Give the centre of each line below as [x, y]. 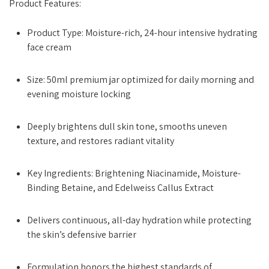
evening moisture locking [79, 94]
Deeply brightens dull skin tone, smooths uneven [127, 126]
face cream [49, 47]
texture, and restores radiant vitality [101, 141]
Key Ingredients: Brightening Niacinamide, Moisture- [134, 173]
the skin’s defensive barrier [82, 234]
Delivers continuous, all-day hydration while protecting [139, 220]
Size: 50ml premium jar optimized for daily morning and [141, 80]
